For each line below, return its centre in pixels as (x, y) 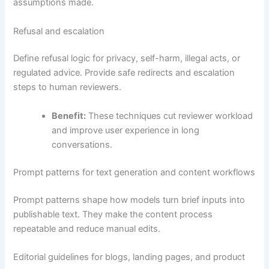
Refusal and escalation (59, 31)
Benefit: (69, 116)
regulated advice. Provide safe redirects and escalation (124, 73)
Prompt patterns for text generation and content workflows (134, 172)
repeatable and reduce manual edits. (87, 228)
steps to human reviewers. (68, 87)
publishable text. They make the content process (113, 214)
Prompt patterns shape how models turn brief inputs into (129, 200)
